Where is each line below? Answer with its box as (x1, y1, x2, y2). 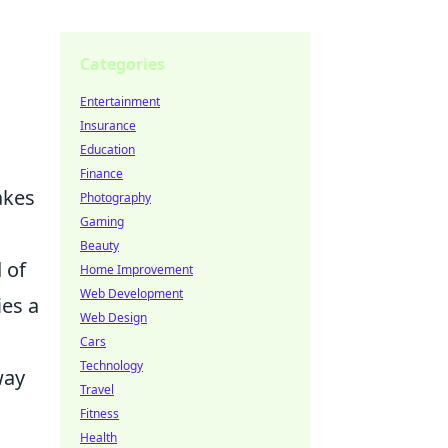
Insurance (80, 117, 136, 134)
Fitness (80, 405, 119, 422)
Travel (80, 381, 114, 398)
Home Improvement (80, 261, 193, 278)
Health (80, 429, 117, 446)
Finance (80, 165, 123, 182)
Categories (80, 53, 165, 75)
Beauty (80, 237, 119, 254)
